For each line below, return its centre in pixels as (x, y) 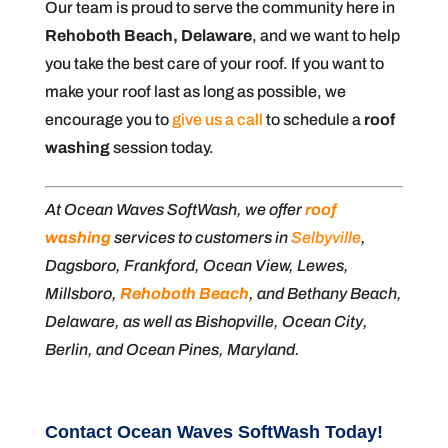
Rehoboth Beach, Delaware (148, 36)
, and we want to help (325, 36)
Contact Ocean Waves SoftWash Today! (213, 432)
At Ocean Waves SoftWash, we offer (174, 210)
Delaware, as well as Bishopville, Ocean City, (206, 322)
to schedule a (313, 120)
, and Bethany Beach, (325, 294)
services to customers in (200, 238)
